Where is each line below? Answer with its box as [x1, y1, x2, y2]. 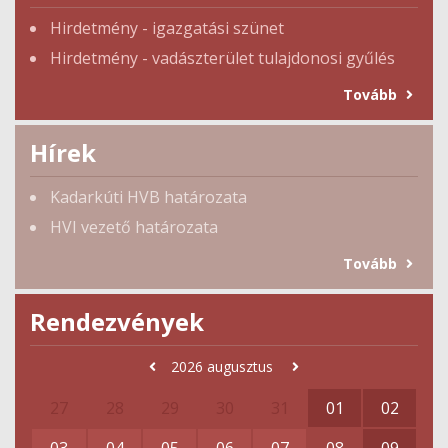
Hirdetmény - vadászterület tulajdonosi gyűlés [50, 47, 395, 69]
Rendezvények [30, 305, 204, 338]
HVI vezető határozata [50, 216, 218, 238]
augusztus [207, 357, 273, 376]
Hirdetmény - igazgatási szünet [50, 17, 284, 39]
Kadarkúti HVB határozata [50, 186, 247, 208]
